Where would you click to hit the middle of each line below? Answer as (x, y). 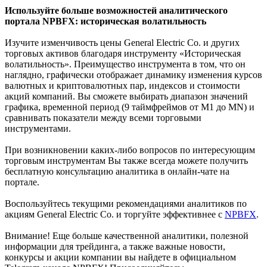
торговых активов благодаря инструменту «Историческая (123, 53)
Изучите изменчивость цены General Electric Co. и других (122, 42)
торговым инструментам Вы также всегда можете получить (126, 160)
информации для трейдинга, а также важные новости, (115, 246)
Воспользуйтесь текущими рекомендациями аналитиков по (126, 203)
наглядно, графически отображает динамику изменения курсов (133, 74)
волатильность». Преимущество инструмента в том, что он (125, 64)
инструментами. (38, 128)
